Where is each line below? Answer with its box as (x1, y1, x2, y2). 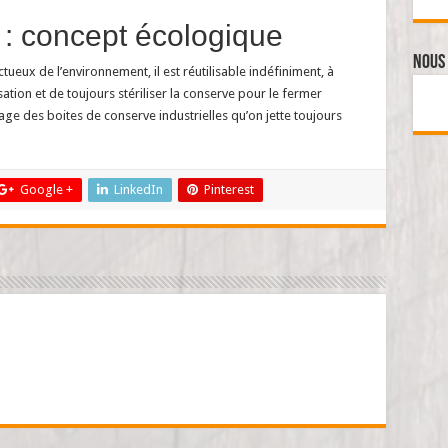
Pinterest (203, 181, 254, 197)
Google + (19, 181, 73, 197)
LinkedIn (113, 181, 163, 197)
